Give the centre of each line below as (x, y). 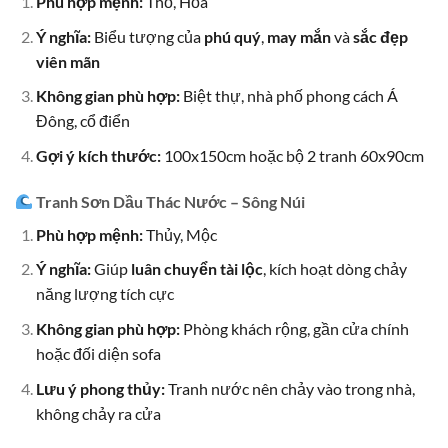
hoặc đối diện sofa (98, 354)
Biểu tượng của (147, 36)
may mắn (298, 36)
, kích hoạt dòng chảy (334, 269)
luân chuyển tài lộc (196, 269)
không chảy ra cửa (98, 413)
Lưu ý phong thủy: (100, 388)
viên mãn (67, 61)
